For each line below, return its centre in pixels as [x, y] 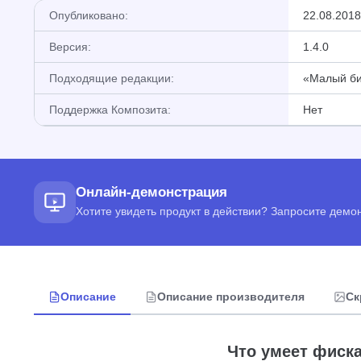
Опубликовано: [89, 15]
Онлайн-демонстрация [151, 192]
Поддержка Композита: [110, 110]
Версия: [70, 47]
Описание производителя [231, 297]
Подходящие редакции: [112, 78]
